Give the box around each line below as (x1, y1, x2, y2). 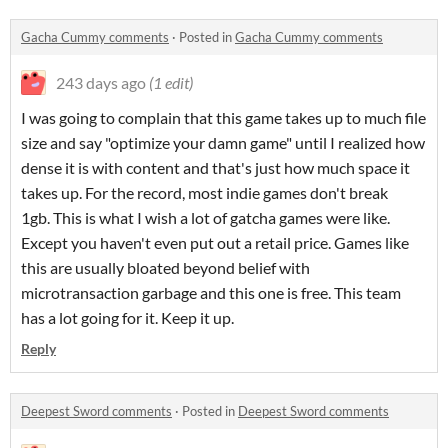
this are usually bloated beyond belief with (21, 258, 310, 277)
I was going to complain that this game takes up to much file (21, 108, 426, 127)
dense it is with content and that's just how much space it (21, 158, 410, 177)
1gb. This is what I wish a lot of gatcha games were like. (21, 208, 390, 227)
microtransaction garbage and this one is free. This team (21, 283, 401, 302)
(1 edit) (149, 73, 193, 92)
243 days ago (56, 73, 146, 92)
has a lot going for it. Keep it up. (21, 308, 234, 327)
